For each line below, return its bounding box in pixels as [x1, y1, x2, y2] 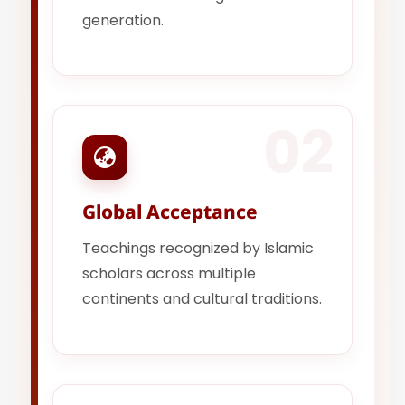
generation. [82, 10, 165, 32]
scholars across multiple [82, 263, 257, 285]
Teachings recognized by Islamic [82, 238, 315, 259]
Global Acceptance [82, 199, 259, 225]
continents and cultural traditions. [82, 288, 323, 310]
